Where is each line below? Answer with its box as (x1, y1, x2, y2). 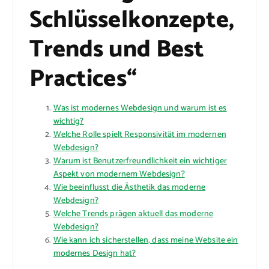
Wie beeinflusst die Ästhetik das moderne (53, 181, 206, 195)
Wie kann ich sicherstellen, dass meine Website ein (53, 234, 238, 248)
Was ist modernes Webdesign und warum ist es (53, 101, 227, 116)
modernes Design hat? (53, 247, 136, 261)
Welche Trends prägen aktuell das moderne (53, 207, 214, 222)
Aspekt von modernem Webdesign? (53, 168, 185, 182)
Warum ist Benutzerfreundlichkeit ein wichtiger (53, 154, 227, 169)
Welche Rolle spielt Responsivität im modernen (53, 128, 226, 142)
